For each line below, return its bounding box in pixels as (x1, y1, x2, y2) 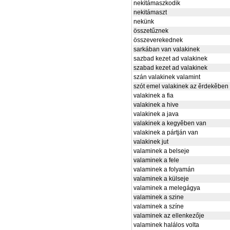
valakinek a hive (133, 101, 179, 108)
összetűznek (133, 27, 168, 34)
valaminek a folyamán (133, 166, 195, 173)
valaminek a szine (133, 194, 184, 201)
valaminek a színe (133, 203, 184, 210)
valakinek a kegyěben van (133, 120, 206, 127)
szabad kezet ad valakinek (133, 64, 207, 71)
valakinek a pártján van (133, 129, 198, 136)
